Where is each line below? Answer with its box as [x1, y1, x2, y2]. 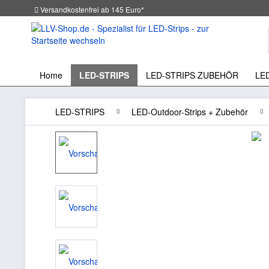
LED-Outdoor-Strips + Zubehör [131, 105, 248, 118]
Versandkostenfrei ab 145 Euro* [40, 4, 144, 14]
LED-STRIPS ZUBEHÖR [146, 68, 238, 81]
